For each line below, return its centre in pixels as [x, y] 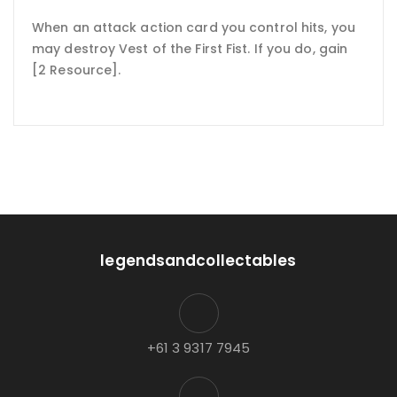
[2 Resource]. [77, 70]
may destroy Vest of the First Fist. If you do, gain [190, 48]
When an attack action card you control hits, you [194, 27]
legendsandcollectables [198, 261]
